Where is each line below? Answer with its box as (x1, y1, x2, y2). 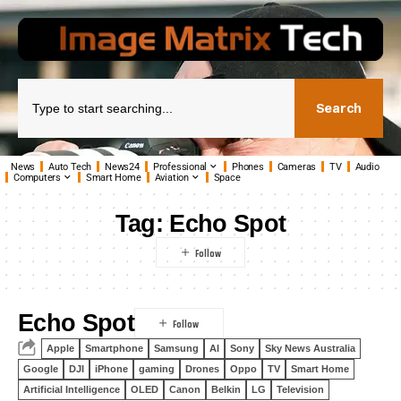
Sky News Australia (265, 343, 355, 354)
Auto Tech (48, 160, 92, 173)
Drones (185, 363, 219, 374)
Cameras (277, 160, 317, 173)
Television (277, 384, 324, 395)
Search (315, 100, 362, 116)
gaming (139, 363, 175, 374)
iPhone (95, 363, 128, 374)
